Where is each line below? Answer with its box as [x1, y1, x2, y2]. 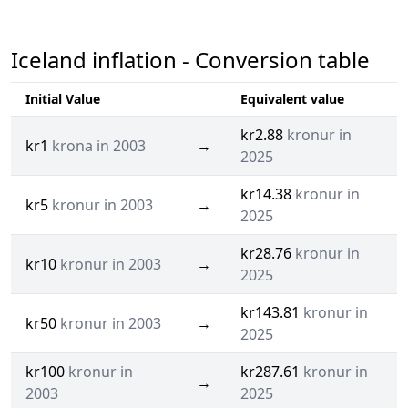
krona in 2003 [52, 136, 146, 157]
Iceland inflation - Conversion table [11, 45, 370, 76]
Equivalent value [240, 90, 344, 108]
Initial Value [25, 90, 100, 108]
